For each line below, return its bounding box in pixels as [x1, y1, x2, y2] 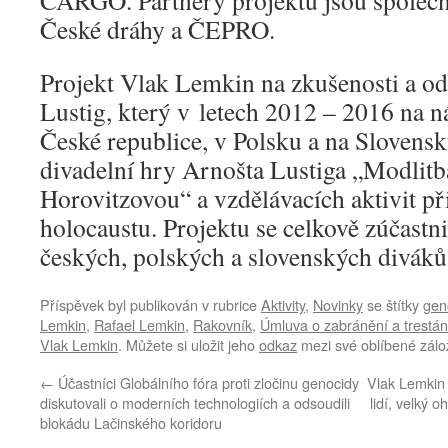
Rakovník [193, 314, 252, 336]
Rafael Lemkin [94, 314, 185, 336]
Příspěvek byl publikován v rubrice [40, 294, 261, 316]
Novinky [313, 294, 363, 316]
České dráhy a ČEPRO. [40, 12, 275, 47]
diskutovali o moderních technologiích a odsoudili [40, 392, 350, 414]
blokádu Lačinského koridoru [40, 412, 222, 434]
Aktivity [261, 294, 305, 316]
